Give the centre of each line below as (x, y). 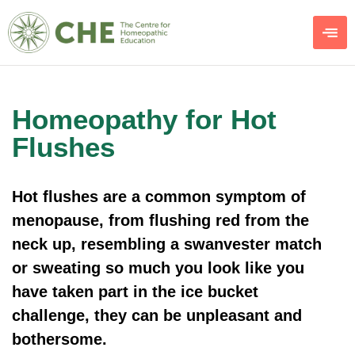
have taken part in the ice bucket (135, 292)
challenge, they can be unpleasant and (157, 316)
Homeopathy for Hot (144, 120)
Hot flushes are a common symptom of (159, 197)
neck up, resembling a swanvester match (167, 244)
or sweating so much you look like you (158, 268)
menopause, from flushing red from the (160, 221)
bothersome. (59, 340)
